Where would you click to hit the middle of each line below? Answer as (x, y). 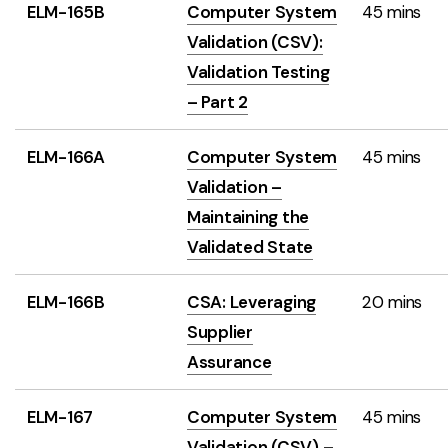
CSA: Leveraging (252, 302)
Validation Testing (258, 72)
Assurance (229, 362)
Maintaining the (248, 217)
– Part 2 (217, 102)
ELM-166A (66, 157)
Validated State (250, 247)
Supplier (220, 332)
